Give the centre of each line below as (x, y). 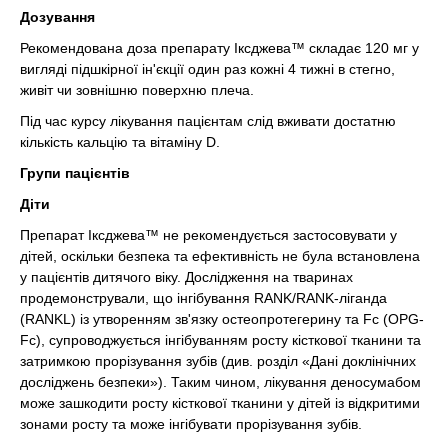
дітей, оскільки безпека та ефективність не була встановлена (220, 255)
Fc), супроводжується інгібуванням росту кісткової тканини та (220, 339)
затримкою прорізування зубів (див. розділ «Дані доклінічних (218, 360)
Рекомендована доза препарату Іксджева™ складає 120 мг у (219, 47)
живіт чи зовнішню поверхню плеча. (137, 89)
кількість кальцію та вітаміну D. (120, 141)
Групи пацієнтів (75, 172)
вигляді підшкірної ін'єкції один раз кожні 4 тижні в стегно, (207, 68)
